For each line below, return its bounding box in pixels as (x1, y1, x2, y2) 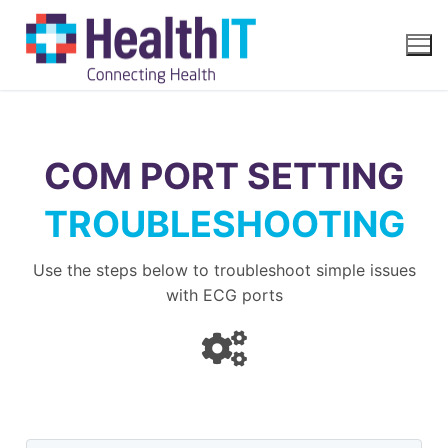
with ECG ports (165, 284, 283, 305)
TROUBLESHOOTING (43, 201, 405, 246)
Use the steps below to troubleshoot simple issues (32, 259, 416, 280)
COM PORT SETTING (44, 153, 404, 198)
